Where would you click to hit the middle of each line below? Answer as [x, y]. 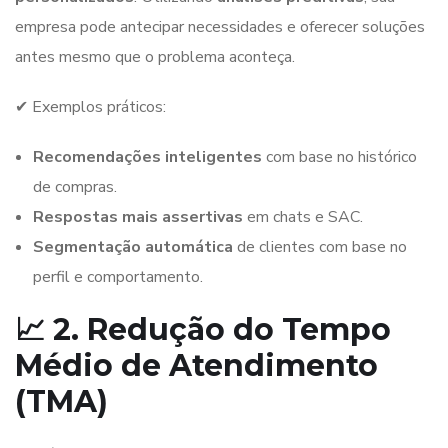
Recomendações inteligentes [147, 156]
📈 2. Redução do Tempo [203, 329]
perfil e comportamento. [118, 276]
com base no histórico [339, 156]
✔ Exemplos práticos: [90, 106]
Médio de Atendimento [196, 365]
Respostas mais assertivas [138, 216]
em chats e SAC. [303, 216]
